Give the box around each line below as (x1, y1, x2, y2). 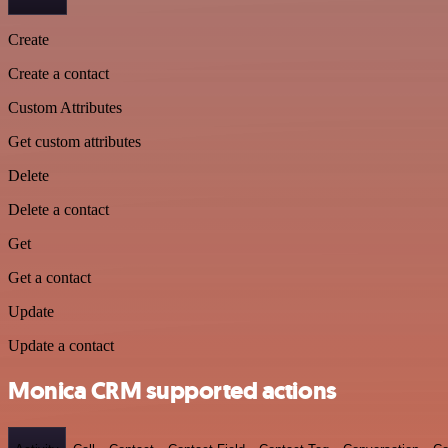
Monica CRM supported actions (8, 374, 337, 407)
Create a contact (8, 65, 109, 82)
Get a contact (8, 269, 91, 286)
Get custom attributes (8, 133, 141, 150)
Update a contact (8, 337, 114, 354)
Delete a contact (8, 201, 109, 218)
